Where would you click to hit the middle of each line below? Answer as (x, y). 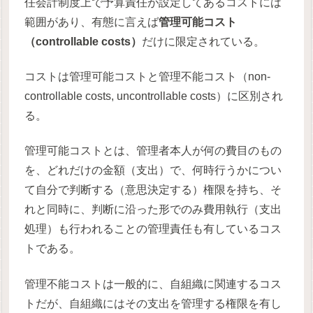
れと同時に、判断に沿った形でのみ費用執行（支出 (153, 210)
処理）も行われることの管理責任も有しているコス (153, 229)
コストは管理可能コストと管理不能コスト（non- (148, 76)
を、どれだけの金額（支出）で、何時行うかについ (153, 170)
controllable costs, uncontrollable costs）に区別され (154, 96)
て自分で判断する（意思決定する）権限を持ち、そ (153, 190)
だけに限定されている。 (204, 41)
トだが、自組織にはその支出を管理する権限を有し (153, 303)
